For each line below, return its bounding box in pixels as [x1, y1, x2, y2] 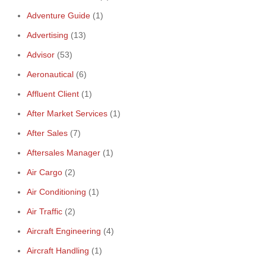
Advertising [27, 30, 68, 40]
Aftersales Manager [27, 148, 100, 157]
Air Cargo [27, 167, 62, 177]
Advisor [27, 50, 55, 59]
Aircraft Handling [27, 246, 89, 255]
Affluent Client [27, 89, 79, 99]
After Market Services [27, 109, 107, 118]
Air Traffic [27, 207, 62, 216]
